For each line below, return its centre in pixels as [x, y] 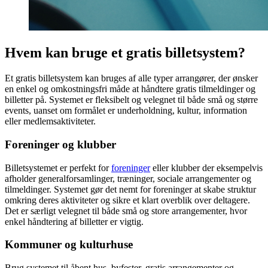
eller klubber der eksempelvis [206, 167]
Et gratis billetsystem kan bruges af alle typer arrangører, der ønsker [131, 78]
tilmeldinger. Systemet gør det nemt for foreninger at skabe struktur [130, 189]
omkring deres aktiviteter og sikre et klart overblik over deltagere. [127, 200]
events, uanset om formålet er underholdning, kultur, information [126, 111]
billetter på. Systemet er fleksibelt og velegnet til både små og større [131, 100]
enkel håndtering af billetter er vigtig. [74, 221]
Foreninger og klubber [60, 144]
